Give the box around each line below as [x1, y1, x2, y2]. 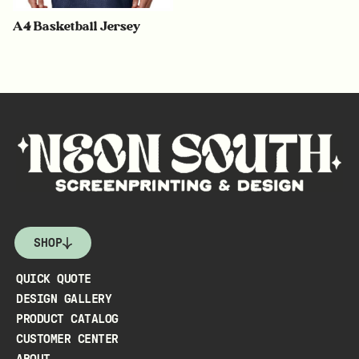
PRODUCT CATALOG [16, 313, 119, 326]
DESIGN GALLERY [16, 292, 111, 306]
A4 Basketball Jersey [13, 18, 141, 34]
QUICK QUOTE [16, 272, 91, 286]
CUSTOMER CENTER [16, 333, 119, 346]
